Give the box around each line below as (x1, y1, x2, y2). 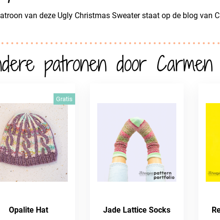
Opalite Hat (8, 205, 48, 215)
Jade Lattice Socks (103, 205, 171, 215)
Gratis (56, 95, 73, 103)
